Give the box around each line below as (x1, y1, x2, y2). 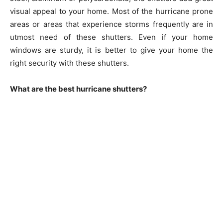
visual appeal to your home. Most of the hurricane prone (10, 6, 213, 16)
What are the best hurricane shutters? (10, 84, 147, 94)
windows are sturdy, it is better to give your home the (10, 45, 213, 55)
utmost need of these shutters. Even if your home (10, 32, 213, 42)
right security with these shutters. (10, 58, 129, 68)
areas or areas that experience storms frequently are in (10, 19, 213, 29)
